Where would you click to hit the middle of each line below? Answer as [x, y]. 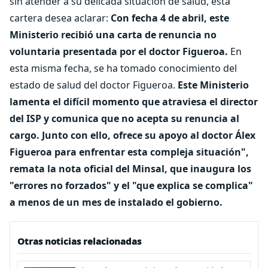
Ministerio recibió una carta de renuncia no [113, 35]
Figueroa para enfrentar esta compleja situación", [129, 152]
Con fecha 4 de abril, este [170, 18]
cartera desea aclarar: [60, 18]
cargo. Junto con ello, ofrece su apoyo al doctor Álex [133, 135]
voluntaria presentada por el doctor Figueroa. [119, 51]
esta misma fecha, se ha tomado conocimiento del [123, 68]
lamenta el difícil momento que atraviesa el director [134, 102]
